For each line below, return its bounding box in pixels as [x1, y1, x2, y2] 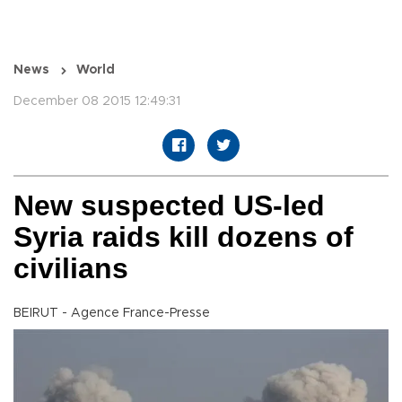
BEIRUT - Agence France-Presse [13, 307, 210, 320]
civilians [13, 252, 128, 285]
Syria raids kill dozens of [13, 221, 354, 254]
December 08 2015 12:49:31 [13, 95, 180, 109]
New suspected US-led [13, 189, 325, 223]
